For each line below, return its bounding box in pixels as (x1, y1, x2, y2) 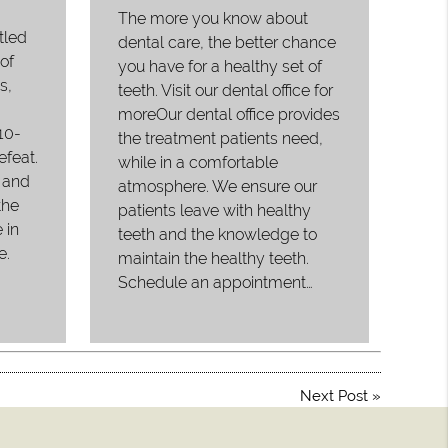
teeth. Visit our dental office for (118, 81, 334, 101)
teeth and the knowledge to (118, 225, 318, 245)
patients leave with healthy (118, 201, 312, 221)
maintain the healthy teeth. (118, 249, 310, 269)
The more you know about (118, 9, 309, 29)
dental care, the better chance (118, 33, 337, 53)
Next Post (299, 387, 368, 406)
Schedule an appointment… (118, 273, 314, 293)
